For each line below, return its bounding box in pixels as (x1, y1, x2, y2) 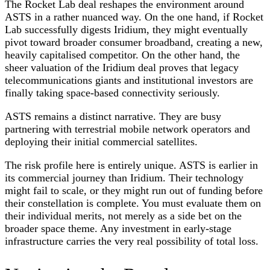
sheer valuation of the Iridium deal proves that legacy (5, 61, 239, 74)
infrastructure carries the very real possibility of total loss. (5, 234, 259, 247)
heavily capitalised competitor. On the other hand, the (5, 48, 240, 61)
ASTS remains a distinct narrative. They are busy (5, 110, 221, 122)
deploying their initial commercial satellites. (5, 135, 198, 148)
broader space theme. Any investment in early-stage (5, 222, 231, 234)
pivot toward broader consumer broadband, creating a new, (5, 36, 263, 48)
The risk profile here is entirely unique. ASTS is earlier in (5, 159, 258, 171)
